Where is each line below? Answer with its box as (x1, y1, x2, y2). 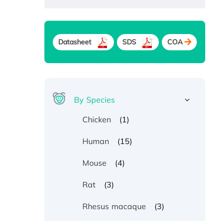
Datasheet (58, 37, 92, 46)
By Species (74, 95, 115, 105)
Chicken (82, 114, 111, 125)
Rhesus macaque (82, 201, 147, 212)
